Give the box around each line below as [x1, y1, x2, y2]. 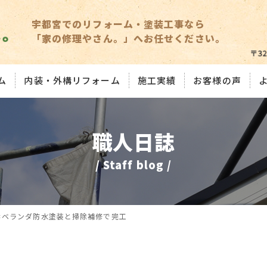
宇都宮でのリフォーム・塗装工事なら [31, 17, 205, 32]
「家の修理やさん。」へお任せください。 [31, 31, 225, 46]
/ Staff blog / [95, 157, 172, 172]
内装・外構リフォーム [24, 74, 120, 87]
